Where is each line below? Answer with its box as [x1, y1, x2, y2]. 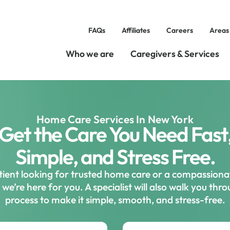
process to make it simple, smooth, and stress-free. [5, 194, 225, 206]
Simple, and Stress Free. [15, 144, 215, 170]
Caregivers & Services [130, 48, 219, 60]
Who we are [65, 48, 114, 60]
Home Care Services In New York [36, 112, 194, 126]
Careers [166, 26, 193, 35]
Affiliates [121, 26, 150, 35]
